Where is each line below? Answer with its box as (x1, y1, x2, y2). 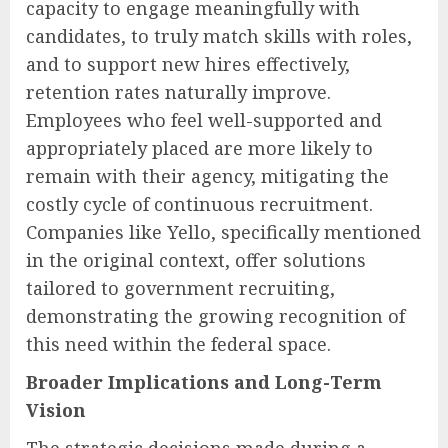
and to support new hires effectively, (26, 51, 350, 76)
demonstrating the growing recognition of (26, 303, 405, 328)
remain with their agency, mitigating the (26, 163, 389, 188)
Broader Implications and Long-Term (26, 369, 382, 394)
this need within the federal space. (26, 331, 331, 356)
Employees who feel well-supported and (26, 107, 382, 132)
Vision (26, 397, 86, 422)
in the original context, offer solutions (26, 247, 366, 272)
